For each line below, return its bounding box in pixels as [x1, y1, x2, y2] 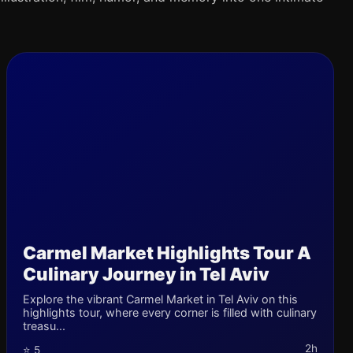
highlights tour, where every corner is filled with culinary [23, 306, 317, 319]
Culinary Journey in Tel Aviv [23, 263, 269, 284]
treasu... [23, 319, 65, 333]
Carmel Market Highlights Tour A [23, 242, 311, 263]
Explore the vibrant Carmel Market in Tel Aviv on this [23, 292, 298, 306]
